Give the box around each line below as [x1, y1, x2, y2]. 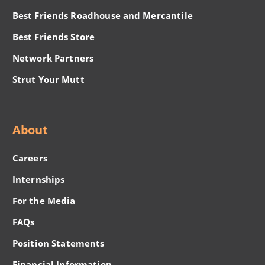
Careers [12, 152, 47, 164]
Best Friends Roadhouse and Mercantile [12, 9, 193, 21]
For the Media [12, 195, 76, 207]
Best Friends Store [12, 30, 95, 43]
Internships [12, 173, 65, 186]
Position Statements [12, 237, 105, 250]
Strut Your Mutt [12, 73, 85, 85]
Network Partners [12, 51, 94, 64]
